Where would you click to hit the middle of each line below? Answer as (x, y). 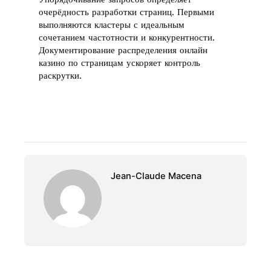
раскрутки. (60, 75)
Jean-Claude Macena (156, 176)
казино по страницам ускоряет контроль (120, 63)
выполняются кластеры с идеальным (112, 24)
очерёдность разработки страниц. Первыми (127, 12)
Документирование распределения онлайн (123, 50)
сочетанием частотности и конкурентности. (127, 37)
